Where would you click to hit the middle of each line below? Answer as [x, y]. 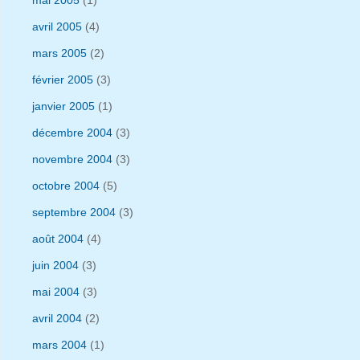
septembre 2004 [74, 212]
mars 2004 [59, 344]
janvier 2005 [63, 106]
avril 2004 [57, 318]
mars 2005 [59, 53]
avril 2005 [57, 26]
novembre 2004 [72, 159]
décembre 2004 [72, 132]
